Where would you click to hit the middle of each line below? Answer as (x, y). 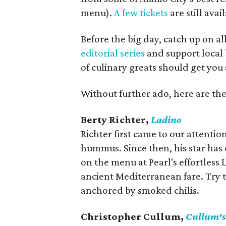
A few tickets (141, 12)
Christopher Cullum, (133, 216)
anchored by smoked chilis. (140, 190)
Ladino (166, 119)
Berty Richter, (115, 119)
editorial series (113, 53)
